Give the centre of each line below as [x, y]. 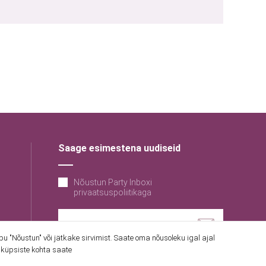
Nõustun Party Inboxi [113, 182]
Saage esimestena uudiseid [119, 148]
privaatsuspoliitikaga [113, 192]
